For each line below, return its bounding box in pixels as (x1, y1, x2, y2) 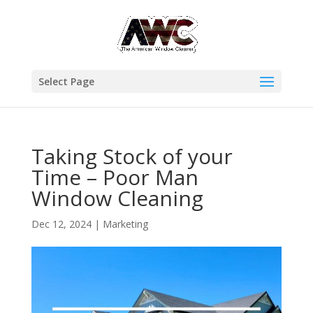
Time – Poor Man (31, 163, 198, 191)
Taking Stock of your (31, 142, 233, 170)
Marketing (102, 217, 148, 231)
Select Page (38, 75, 94, 88)
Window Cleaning (31, 184, 203, 212)
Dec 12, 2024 (31, 217, 92, 231)
